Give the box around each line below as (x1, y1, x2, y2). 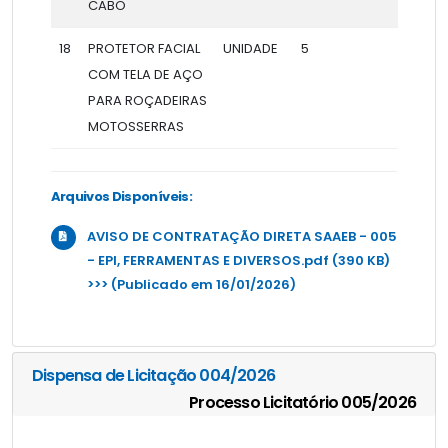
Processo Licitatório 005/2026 (189, 391, 416, 415)
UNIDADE (222, 38, 278, 58)
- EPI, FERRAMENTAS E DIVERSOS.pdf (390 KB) (86, 250, 390, 270)
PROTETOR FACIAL (87, 38, 200, 58)
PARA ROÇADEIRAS (87, 90, 207, 110)
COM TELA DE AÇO (87, 64, 203, 84)
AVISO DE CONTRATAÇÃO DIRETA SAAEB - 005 (86, 226, 397, 246)
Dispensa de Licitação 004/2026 (32, 364, 275, 388)
